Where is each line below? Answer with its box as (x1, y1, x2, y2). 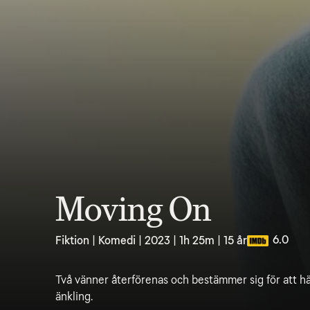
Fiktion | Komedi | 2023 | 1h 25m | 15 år (55, 234, 247, 247)
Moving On (55, 190, 212, 229)
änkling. (55, 290, 93, 303)
